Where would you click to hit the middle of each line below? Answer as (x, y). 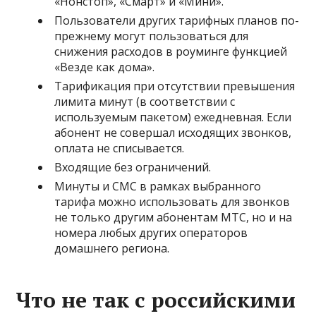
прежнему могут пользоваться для (152, 36)
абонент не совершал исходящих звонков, (173, 133)
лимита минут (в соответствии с (145, 102)
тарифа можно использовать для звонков (172, 202)
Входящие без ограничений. (133, 167)
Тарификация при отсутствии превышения (175, 86)
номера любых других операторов (151, 233)
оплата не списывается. (120, 148)
